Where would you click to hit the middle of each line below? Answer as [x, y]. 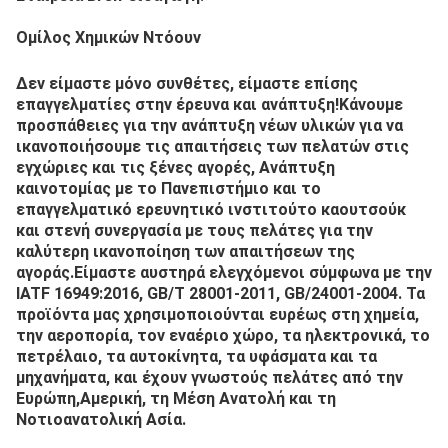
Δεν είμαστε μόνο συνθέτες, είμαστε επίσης [187, 67]
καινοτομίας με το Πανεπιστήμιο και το [168, 172]
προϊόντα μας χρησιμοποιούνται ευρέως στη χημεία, [217, 298]
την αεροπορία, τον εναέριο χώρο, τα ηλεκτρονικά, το [223, 319]
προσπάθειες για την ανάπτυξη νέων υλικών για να [209, 109]
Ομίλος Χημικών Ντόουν [108, 21]
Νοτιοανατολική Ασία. [101, 403]
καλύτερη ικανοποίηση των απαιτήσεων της [185, 235]
